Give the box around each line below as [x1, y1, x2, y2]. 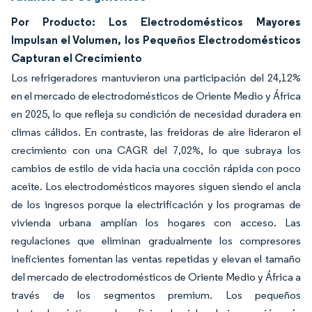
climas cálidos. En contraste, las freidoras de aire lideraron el [11, 125, 301, 139]
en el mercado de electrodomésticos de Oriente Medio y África [11, 89, 301, 102]
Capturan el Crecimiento [11, 51, 142, 65]
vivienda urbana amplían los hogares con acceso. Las [11, 216, 301, 229]
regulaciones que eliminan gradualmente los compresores [11, 234, 301, 247]
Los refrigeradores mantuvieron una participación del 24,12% [11, 71, 301, 84]
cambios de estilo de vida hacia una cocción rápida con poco [11, 162, 301, 175]
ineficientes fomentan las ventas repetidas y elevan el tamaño [11, 252, 301, 265]
